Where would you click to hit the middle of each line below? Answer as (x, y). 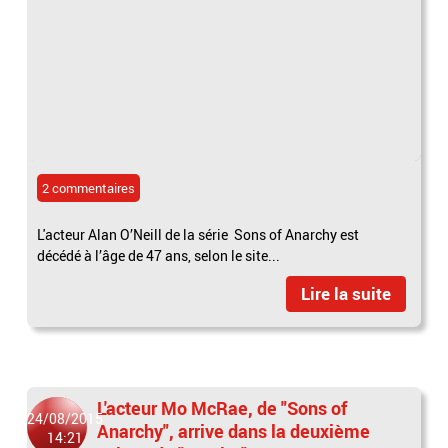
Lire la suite (345, 293)
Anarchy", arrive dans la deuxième (234, 430)
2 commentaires (89, 187)
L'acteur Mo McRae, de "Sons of (222, 407)
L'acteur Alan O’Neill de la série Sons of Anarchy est (198, 234)
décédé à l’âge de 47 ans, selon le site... (159, 255)
